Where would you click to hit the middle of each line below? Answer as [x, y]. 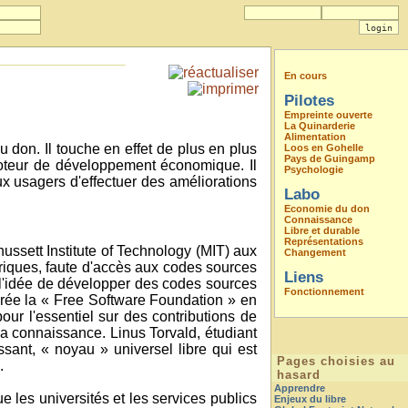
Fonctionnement [324, 291]
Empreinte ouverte [328, 115]
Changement [315, 252]
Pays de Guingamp [330, 158]
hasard [299, 375]
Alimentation [315, 137]
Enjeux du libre [310, 399]
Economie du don [327, 209]
